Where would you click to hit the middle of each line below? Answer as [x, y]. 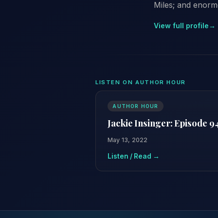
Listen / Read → [134, 156]
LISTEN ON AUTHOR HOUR [141, 82]
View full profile [181, 25]
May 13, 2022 [127, 140]
